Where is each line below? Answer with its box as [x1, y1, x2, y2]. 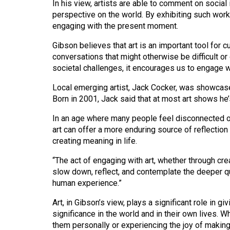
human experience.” [52, 178, 122, 188]
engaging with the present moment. [52, 21, 178, 31]
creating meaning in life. [52, 136, 137, 146]
